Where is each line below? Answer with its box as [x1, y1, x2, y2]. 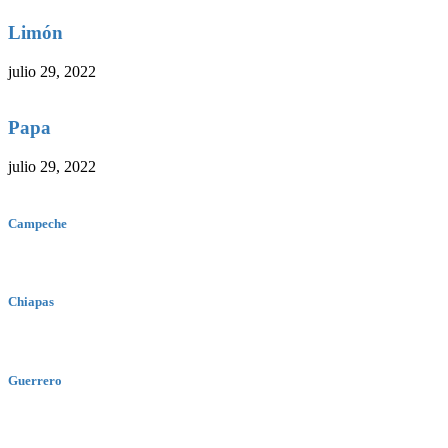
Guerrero [8, 372, 62, 388]
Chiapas [8, 294, 54, 310]
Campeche [8, 216, 67, 232]
